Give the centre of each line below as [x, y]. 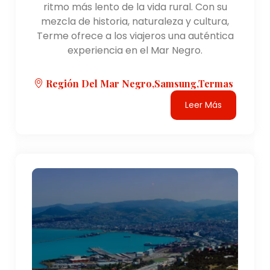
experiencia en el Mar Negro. [135, 50]
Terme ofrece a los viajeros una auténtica [135, 36]
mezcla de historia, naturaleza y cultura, [135, 21]
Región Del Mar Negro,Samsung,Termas [139, 83]
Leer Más [203, 105]
